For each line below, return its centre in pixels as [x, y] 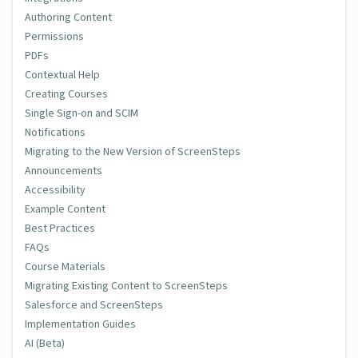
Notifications [55, 133]
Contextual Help [62, 75]
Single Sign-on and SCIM [82, 113]
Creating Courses [66, 94]
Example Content [65, 209]
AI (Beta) [45, 344]
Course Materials [65, 267]
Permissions [54, 37]
